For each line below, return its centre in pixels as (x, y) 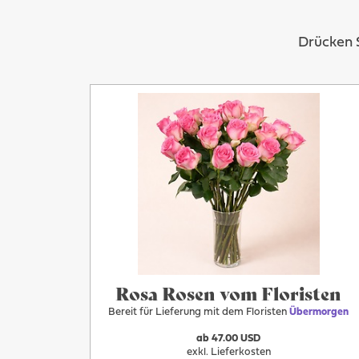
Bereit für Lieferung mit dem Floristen (199, 313)
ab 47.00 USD (229, 339)
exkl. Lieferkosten (228, 352)
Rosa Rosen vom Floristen (229, 293)
